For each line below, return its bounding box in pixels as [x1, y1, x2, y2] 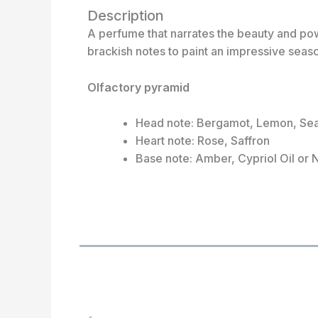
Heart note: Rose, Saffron [135, 133, 270, 148]
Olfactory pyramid [87, 79, 190, 94]
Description [87, 7, 164, 24]
